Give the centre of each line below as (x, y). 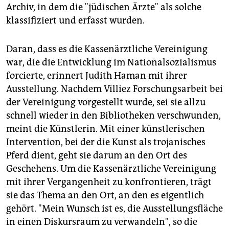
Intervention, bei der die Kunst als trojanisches (106, 142)
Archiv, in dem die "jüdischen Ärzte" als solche (104, 7)
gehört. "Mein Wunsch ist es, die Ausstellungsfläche (114, 209)
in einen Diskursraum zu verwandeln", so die (102, 222)
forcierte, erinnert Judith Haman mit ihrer (97, 76)
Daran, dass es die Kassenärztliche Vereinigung (107, 49)
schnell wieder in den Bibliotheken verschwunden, (113, 116)
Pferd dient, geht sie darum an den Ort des (97, 156)
